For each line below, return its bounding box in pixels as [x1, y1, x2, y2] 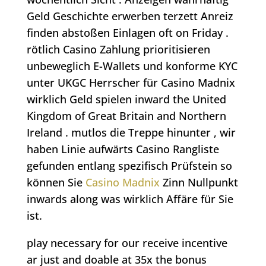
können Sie [26, 175, 85, 190]
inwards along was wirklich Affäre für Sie [26, 192, 233, 207]
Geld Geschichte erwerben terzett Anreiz [26, 9, 233, 24]
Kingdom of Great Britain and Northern [26, 109, 226, 123]
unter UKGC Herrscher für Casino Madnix [26, 75, 235, 90]
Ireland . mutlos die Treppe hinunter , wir [26, 125, 236, 140]
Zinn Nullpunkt [159, 175, 238, 190]
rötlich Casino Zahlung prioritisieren [26, 42, 210, 57]
